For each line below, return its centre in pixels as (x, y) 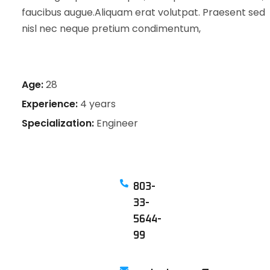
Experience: (49, 104)
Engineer (117, 123)
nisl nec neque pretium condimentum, (111, 28)
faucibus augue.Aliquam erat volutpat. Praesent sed (143, 12)
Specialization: (58, 123)
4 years (98, 104)
